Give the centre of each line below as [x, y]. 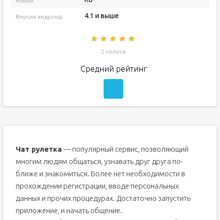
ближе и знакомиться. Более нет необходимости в [100, 174]
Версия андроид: [39, 16]
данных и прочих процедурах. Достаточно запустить [103, 198]
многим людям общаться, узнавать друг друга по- [99, 161]
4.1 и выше [101, 16]
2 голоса [114, 51]
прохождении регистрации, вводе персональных [97, 186]
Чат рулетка [39, 149]
